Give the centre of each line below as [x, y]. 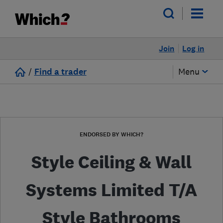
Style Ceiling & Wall [111, 162]
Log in [193, 49]
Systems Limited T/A [111, 190]
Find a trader [60, 72]
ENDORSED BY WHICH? [111, 134]
